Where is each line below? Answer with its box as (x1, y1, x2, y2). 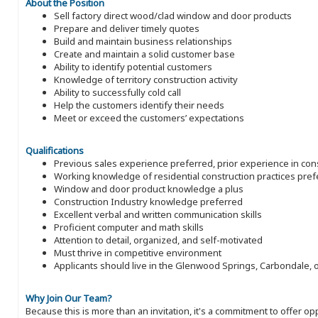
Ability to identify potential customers (54, 60, 212, 74)
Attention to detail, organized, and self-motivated (54, 234, 263, 247)
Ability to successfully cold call (54, 86, 181, 99)
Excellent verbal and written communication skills (54, 208, 262, 221)
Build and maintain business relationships (54, 35, 232, 48)
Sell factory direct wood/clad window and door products (54, 9, 292, 23)
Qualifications (26, 144, 84, 158)
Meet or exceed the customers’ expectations (54, 111, 244, 125)
